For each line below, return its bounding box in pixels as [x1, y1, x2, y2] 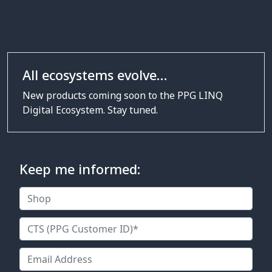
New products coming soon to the [22, 89, 177, 103]
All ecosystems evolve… [22, 66, 167, 84]
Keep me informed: [19, 160, 140, 178]
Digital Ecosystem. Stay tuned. [22, 103, 158, 117]
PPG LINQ [177, 89, 223, 103]
